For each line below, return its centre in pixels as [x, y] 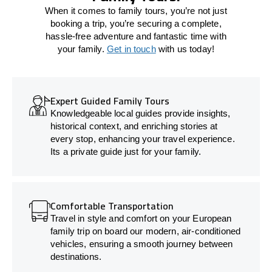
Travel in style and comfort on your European [141, 218]
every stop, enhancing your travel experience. [143, 138]
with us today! [185, 49]
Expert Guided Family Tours [110, 100]
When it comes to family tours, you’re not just [136, 10]
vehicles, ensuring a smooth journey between [142, 243]
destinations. [76, 256]
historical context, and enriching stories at [134, 126]
